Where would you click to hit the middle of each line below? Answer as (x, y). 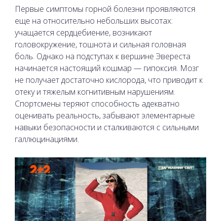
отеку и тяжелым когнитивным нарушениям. (95, 92)
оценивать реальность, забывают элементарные (105, 115)
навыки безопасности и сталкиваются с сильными (107, 127)
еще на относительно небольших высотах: (94, 20)
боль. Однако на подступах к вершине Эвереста (103, 56)
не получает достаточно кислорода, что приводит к (109, 80)
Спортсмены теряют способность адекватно (97, 103)
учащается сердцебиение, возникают (83, 32)
